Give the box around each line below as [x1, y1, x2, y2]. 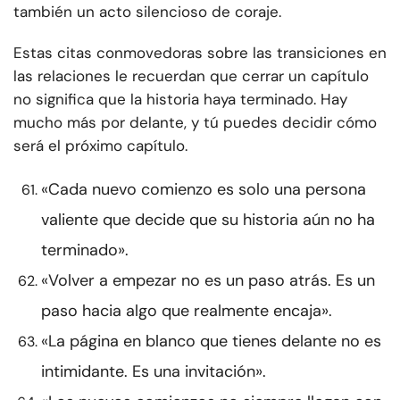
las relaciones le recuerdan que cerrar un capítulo [13, 66, 369, 87]
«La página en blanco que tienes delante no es [41, 330, 381, 353]
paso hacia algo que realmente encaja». [41, 300, 332, 322]
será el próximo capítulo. [13, 136, 187, 156]
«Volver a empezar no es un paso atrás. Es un [41, 270, 375, 292]
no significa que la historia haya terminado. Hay [13, 89, 347, 110]
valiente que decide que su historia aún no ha [41, 209, 375, 231]
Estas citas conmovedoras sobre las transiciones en [13, 43, 387, 63]
